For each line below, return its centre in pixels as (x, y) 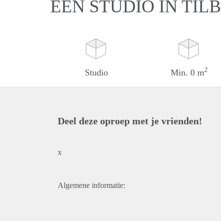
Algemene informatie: (92, 185)
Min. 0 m (187, 73)
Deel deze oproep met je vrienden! (130, 121)
